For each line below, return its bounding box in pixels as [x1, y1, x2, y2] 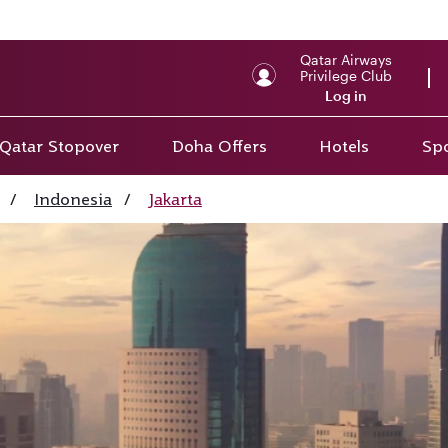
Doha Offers [171, 136, 267, 156]
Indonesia [34, 189, 112, 209]
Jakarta [148, 189, 202, 209]
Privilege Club [300, 67, 392, 84]
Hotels [319, 136, 370, 156]
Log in [325, 87, 367, 104]
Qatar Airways [300, 51, 392, 68]
